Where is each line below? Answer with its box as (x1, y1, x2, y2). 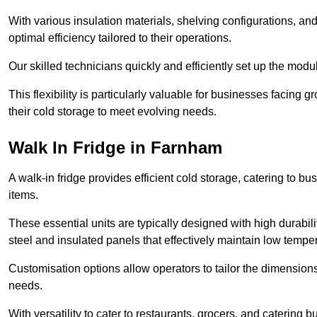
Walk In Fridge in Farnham (8, 137, 222, 157)
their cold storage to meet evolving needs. (8, 105, 217, 117)
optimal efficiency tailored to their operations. (8, 31, 231, 44)
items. (8, 188, 38, 201)
